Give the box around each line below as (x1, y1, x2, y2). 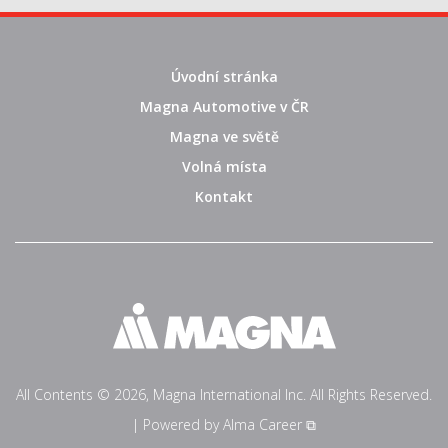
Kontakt (195, 186, 253, 206)
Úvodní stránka (170, 66, 278, 86)
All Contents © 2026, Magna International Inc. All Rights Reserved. (16, 384, 432, 404)
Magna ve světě (169, 126, 279, 146)
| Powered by (132, 414, 223, 434)
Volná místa (181, 156, 267, 176)
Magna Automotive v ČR (139, 96, 309, 116)
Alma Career (223, 414, 302, 434)
